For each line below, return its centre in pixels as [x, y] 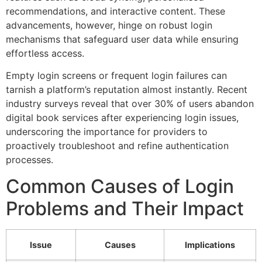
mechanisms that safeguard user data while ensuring [122, 39]
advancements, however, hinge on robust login [109, 25]
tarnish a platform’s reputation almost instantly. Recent [127, 90]
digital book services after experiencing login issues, [122, 118]
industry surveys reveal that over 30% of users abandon [130, 104]
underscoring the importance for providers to [107, 132]
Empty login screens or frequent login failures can [116, 76]
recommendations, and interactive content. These [116, 11]
